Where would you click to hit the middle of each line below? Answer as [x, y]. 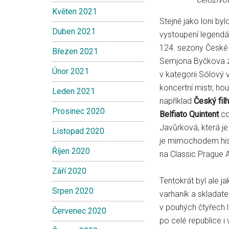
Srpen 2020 [73, 191]
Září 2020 [69, 171]
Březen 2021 [75, 51]
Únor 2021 [71, 71]
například [177, 101]
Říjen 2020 [71, 151]
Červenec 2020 [79, 211]
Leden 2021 [74, 91]
